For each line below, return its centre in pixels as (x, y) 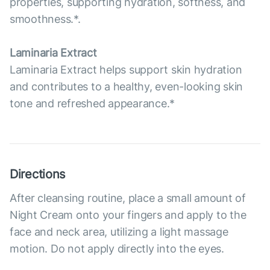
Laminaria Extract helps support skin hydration (126, 70)
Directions (38, 174)
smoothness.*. (45, 19)
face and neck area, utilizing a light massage (119, 232)
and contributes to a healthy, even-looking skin (127, 86)
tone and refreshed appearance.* (93, 103)
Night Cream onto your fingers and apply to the (128, 215)
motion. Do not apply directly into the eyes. (117, 249)
